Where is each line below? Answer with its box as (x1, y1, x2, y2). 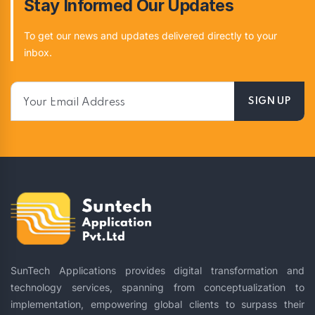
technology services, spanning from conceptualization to (11, 281, 304, 294)
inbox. (24, 46, 52, 58)
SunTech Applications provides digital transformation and (11, 264, 304, 277)
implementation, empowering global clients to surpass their (11, 298, 304, 311)
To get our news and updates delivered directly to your (24, 29, 277, 41)
